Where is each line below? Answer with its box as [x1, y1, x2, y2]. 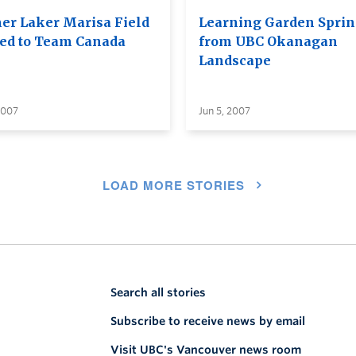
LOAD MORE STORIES [103, 176, 245, 194]
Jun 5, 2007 [199, 104, 250, 117]
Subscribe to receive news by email [110, 314, 305, 327]
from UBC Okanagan [199, 33, 338, 49]
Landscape [199, 52, 271, 68]
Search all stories [110, 285, 206, 299]
